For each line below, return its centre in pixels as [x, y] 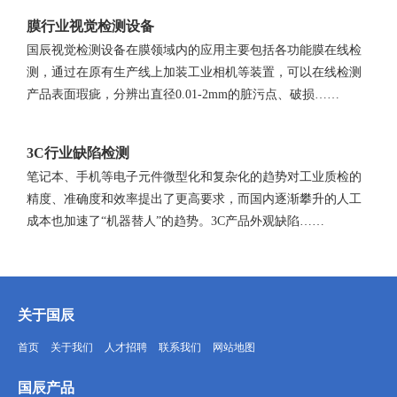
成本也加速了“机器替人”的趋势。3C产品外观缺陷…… [175, 222]
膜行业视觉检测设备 [90, 27]
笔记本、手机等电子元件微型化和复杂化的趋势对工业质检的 [194, 177]
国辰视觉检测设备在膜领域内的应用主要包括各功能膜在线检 [194, 51]
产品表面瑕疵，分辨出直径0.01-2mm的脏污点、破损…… [183, 95]
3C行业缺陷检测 [78, 153]
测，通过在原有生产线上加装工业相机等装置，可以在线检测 [194, 73]
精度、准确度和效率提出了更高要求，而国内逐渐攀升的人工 [194, 199]
